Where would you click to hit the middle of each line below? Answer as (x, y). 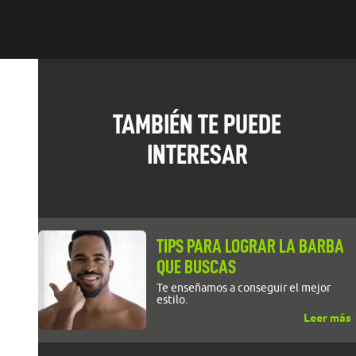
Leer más (327, 318)
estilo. (172, 300)
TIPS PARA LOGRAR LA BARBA (250, 246)
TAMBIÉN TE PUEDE (197, 124)
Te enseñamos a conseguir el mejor (244, 288)
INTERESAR (197, 155)
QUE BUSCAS (196, 267)
